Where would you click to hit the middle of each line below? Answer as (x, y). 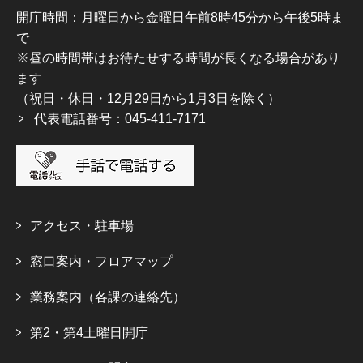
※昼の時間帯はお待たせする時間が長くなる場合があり (178, 58)
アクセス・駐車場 (82, 226)
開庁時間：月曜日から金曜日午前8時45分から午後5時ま (180, 18)
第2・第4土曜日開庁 (89, 333)
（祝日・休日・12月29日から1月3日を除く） (148, 99)
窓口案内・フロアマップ (101, 262)
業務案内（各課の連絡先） (108, 297)
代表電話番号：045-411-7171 (120, 119)
